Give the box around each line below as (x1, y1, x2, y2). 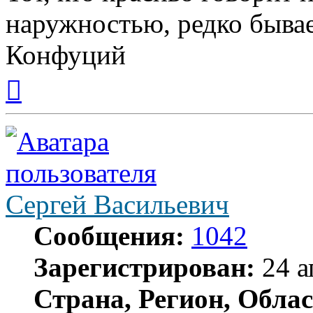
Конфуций (6, 40, 126, 71)
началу (21, 95, 53, 108)
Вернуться (21, 70, 71, 82)
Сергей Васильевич (6, 189, 229, 220)
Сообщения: (34, 221, 184, 252)
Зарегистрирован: (34, 252, 255, 283)
